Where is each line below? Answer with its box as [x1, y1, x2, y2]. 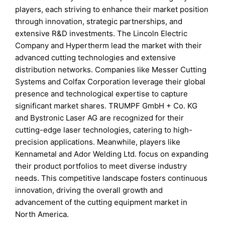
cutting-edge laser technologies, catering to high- [15, 125, 193, 135]
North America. [15, 209, 69, 219]
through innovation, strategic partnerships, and [15, 17, 183, 27]
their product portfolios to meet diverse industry [15, 161, 187, 171]
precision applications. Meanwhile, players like [15, 137, 181, 147]
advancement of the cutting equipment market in [15, 197, 188, 207]
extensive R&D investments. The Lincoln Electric [15, 29, 188, 39]
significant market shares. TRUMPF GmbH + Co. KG [15, 101, 198, 111]
